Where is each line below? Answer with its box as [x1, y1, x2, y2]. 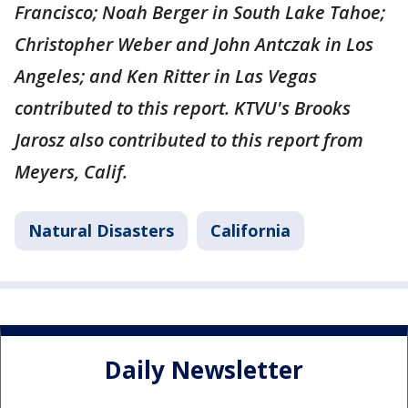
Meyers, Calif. [15, 158, 132, 184]
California [210, 219, 291, 241]
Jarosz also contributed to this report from [15, 127, 363, 152]
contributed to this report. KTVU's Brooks [15, 95, 351, 120]
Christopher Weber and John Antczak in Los [15, 31, 373, 56]
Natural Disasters [28, 219, 174, 241]
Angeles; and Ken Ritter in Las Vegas [15, 63, 317, 88]
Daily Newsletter [105, 353, 303, 387]
